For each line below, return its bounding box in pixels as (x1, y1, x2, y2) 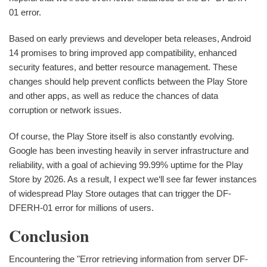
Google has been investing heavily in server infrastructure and (9, 145, 249, 156)
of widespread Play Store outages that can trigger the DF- (9, 188, 231, 198)
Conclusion (9, 223, 89, 248)
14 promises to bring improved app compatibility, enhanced (9, 47, 237, 58)
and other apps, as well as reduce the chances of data (9, 90, 218, 101)
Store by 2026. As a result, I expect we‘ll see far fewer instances (9, 173, 257, 184)
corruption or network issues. (9, 104, 122, 115)
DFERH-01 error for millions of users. (9, 202, 154, 213)
